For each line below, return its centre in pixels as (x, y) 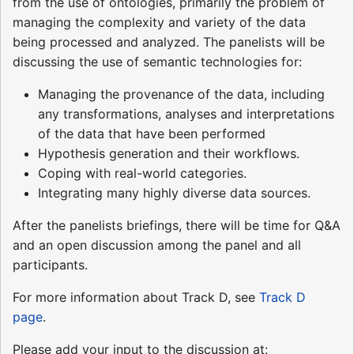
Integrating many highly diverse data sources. (174, 192)
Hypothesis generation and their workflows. (169, 153)
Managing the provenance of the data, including (181, 94)
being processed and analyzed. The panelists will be (169, 41)
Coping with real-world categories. (142, 173)
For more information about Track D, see (136, 297)
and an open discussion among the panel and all (157, 245)
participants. (50, 264)
